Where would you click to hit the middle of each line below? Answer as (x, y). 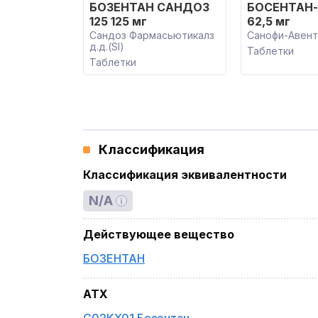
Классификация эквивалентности (185, 175)
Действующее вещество (159, 234)
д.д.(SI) (107, 46)
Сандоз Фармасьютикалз (152, 35)
